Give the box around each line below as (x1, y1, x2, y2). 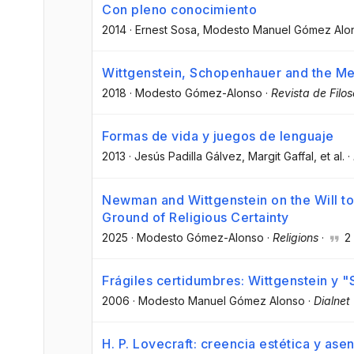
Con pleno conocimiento (102, 2, 257, 17)
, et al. (314, 149, 345, 164)
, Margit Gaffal (242, 149, 314, 164)
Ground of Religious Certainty (102, 209, 289, 225)
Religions (273, 230, 318, 244)
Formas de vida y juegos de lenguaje (102, 128, 334, 145)
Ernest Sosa (135, 23, 197, 36)
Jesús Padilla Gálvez (134, 149, 242, 164)
